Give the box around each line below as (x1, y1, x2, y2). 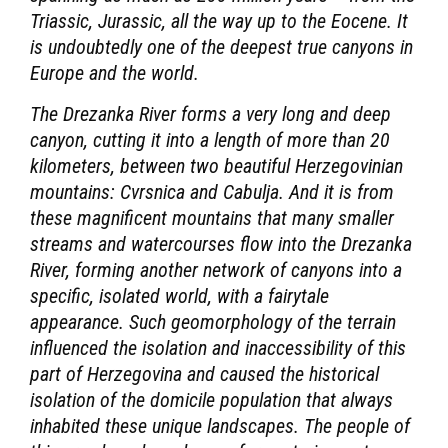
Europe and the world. (30, 60, 199, 85)
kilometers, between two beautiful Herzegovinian (30, 153, 403, 178)
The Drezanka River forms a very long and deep (30, 101, 391, 126)
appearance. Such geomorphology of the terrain (30, 309, 396, 334)
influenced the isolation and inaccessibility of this (30, 335, 406, 360)
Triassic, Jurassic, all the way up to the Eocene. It (30, 8, 408, 33)
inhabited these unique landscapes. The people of (30, 413, 410, 438)
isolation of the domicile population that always (30, 387, 393, 412)
